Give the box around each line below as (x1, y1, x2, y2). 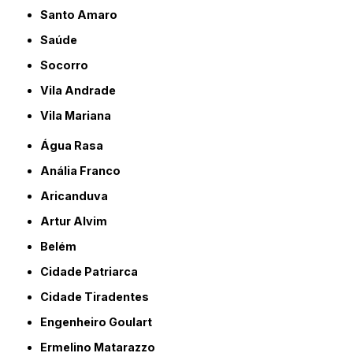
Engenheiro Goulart (47, 315, 153, 329)
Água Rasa (50, 139, 104, 153)
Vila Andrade (49, 84, 117, 98)
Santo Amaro (48, 8, 118, 22)
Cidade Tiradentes (49, 290, 150, 304)
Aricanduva (50, 189, 109, 203)
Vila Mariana (49, 109, 112, 123)
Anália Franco (50, 164, 121, 178)
